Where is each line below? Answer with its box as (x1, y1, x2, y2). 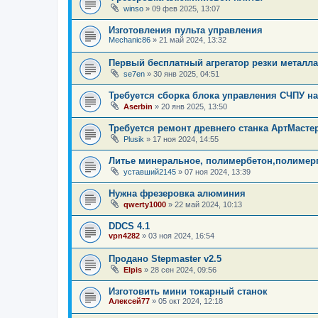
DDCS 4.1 (109, 220, 150, 231)
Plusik (124, 134, 144, 143)
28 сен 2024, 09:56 (150, 265, 216, 274)
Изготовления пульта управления (109, 24, 263, 35)
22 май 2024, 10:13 (175, 199, 242, 209)
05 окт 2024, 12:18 (158, 296, 223, 305)
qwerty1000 (124, 199, 166, 209)
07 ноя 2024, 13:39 (185, 167, 251, 176)
